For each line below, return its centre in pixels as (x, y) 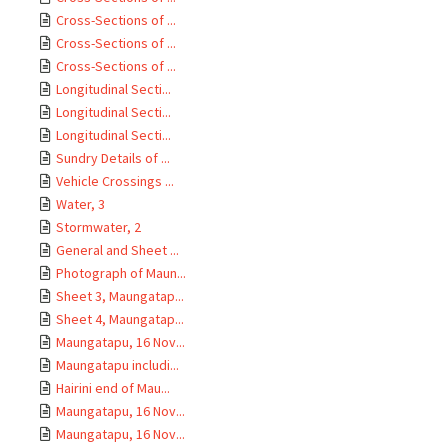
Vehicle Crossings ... (115, 181)
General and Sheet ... (117, 250)
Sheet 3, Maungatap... (120, 296)
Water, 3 (80, 204)
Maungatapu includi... (117, 365)
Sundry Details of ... (113, 158)
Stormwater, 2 (98, 227)
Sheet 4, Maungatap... (120, 319)
